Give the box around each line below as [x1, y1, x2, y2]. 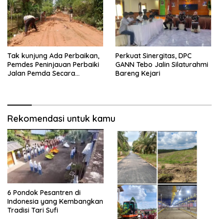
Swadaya [7, 78, 38, 87]
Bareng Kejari [115, 69, 160, 78]
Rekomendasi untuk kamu [7, 113, 115, 125]
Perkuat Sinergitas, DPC [115, 51, 192, 61]
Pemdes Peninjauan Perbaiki [7, 60, 99, 69]
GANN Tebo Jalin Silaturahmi [115, 60, 208, 69]
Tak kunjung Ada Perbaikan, [7, 51, 99, 61]
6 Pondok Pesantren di [7, 188, 81, 197]
